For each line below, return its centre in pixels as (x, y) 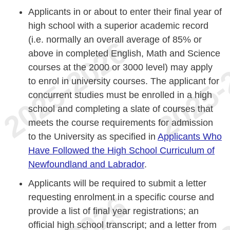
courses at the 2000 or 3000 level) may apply (120, 68)
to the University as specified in (93, 137)
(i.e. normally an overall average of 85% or (115, 40)
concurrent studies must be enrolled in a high (120, 95)
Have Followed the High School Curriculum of (121, 151)
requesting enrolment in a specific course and (121, 197)
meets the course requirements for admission (121, 123)
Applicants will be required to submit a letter (117, 184)
